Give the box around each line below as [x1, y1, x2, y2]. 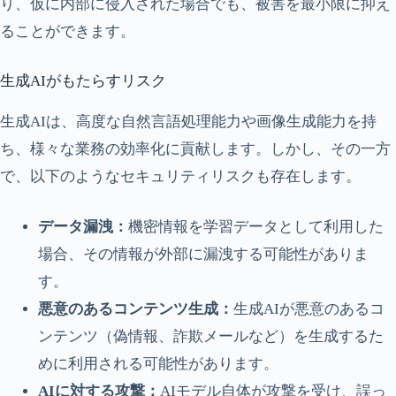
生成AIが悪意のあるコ [232, 300, 385, 317]
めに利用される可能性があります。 [37, 354, 278, 372]
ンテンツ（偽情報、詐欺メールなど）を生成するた [37, 327, 384, 345]
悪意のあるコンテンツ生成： [37, 300, 233, 317]
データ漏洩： [37, 217, 128, 235]
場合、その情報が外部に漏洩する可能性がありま [37, 245, 369, 263]
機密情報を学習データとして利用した [127, 217, 384, 235]
